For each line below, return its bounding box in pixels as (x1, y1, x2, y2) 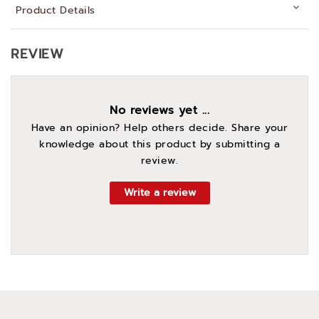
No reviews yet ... (110, 102, 209, 119)
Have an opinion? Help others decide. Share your (31, 120, 288, 135)
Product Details (16, 3, 95, 18)
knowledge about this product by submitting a (39, 137, 280, 152)
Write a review (123, 185, 196, 200)
